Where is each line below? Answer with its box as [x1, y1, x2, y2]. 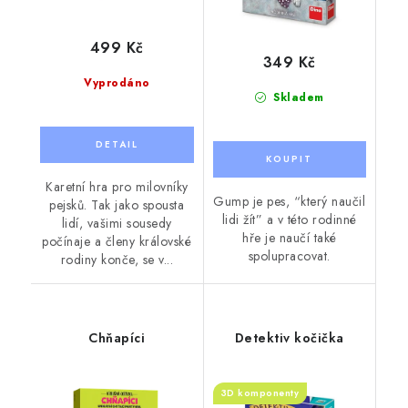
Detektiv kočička [234, 328, 344, 347]
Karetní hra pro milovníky [46, 177, 189, 196]
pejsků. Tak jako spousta [49, 195, 185, 214]
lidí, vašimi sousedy [61, 213, 172, 232]
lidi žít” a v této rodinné [221, 209, 357, 229]
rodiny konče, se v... [60, 250, 173, 269]
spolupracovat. [248, 246, 331, 265]
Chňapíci [88, 328, 146, 347]
